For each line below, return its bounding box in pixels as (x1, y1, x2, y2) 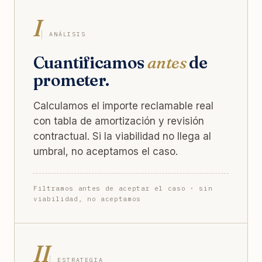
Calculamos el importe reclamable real (33, 99, 213, 112)
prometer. (33, 70, 109, 90)
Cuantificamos (33, 52, 147, 73)
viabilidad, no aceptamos (33, 194, 141, 203)
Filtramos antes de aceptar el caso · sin (33, 184, 213, 192)
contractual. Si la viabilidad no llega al (33, 130, 211, 142)
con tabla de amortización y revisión (33, 115, 204, 127)
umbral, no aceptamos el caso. (33, 145, 178, 157)
